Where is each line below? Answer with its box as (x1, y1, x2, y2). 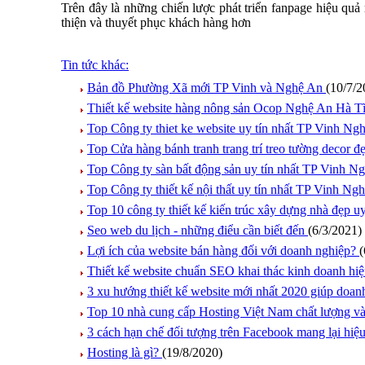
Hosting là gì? (87, 345, 162, 359)
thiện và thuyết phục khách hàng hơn (61, 15, 251, 29)
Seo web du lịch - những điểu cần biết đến (87, 223, 308, 237)
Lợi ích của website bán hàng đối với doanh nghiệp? (87, 244, 359, 257)
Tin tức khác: (61, 58, 129, 72)
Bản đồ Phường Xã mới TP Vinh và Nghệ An (87, 81, 326, 95)
